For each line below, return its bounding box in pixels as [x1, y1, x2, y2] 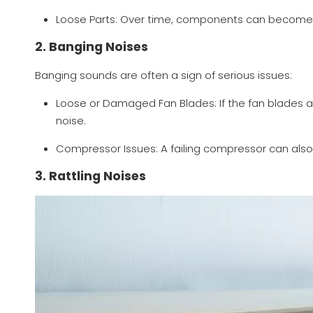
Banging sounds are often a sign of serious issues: [35, 68, 292, 83]
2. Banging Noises [35, 38, 148, 56]
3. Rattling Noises [35, 168, 146, 185]
